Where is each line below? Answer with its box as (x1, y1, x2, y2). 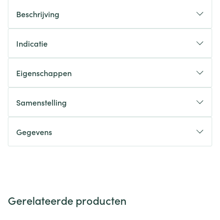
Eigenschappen (16, 67, 72, 78)
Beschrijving (16, 8, 59, 19)
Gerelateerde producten (8, 192, 127, 208)
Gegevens (16, 126, 52, 137)
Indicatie (16, 38, 48, 49)
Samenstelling (16, 97, 67, 108)
